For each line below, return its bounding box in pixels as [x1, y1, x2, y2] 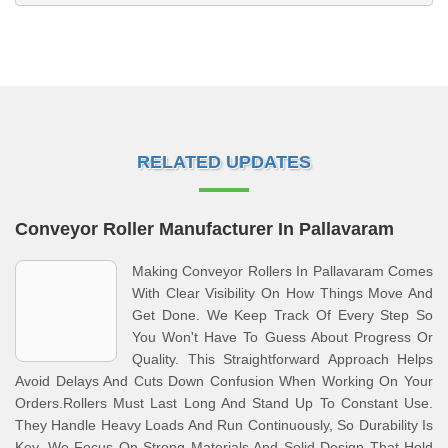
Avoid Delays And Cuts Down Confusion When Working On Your [15, 373, 433, 389]
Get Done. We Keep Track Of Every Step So [132, 307, 433, 323]
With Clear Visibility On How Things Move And [132, 285, 433, 301]
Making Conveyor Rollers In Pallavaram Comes [132, 263, 433, 279]
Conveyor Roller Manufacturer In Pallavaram [15, 219, 394, 239]
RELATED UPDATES [137, 152, 311, 172]
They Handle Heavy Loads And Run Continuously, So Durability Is [15, 417, 433, 433]
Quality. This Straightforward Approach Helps [132, 351, 433, 367]
